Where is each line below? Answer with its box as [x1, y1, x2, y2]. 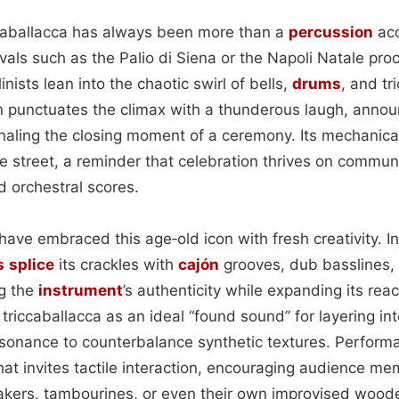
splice [9, 255, 54, 273]
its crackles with [54, 255, 178, 273]
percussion [289, 22, 373, 41]
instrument [38, 281, 123, 299]
